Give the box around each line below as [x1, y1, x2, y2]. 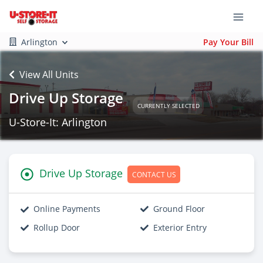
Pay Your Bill [203, 36, 254, 48]
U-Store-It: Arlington [9, 115, 107, 129]
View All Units [19, 68, 79, 81]
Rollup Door [33, 222, 80, 234]
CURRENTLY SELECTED [137, 101, 200, 110]
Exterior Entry [153, 222, 207, 234]
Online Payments [33, 203, 100, 215]
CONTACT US [131, 169, 176, 179]
